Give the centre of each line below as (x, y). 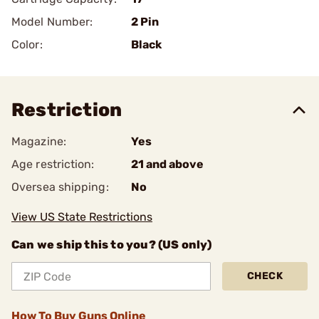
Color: (27, 45)
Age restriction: (53, 164)
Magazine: (39, 141)
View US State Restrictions (82, 217)
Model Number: (52, 22)
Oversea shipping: (60, 187)
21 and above (167, 164)
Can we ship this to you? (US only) (111, 245)
